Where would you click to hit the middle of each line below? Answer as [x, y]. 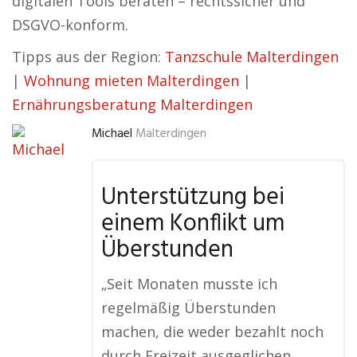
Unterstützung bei [193, 198]
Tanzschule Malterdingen [252, 57]
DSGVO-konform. [70, 25]
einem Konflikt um [193, 224]
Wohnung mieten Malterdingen [131, 81]
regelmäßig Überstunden [188, 308]
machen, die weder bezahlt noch [212, 332]
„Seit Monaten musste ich [189, 284]
